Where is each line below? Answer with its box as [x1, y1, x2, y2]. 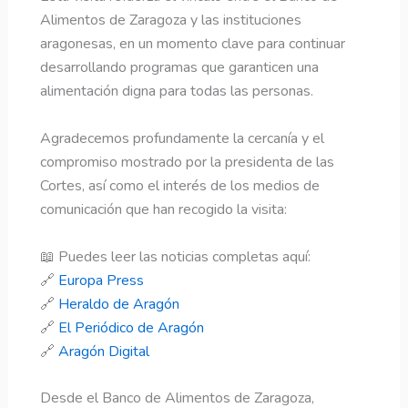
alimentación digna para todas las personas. [39, 81, 313, 102]
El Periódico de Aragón [57, 317, 204, 338]
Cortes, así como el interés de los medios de [39, 176, 320, 197]
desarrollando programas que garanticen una [39, 57, 319, 78]
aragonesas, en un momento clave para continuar [39, 34, 345, 55]
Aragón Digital [57, 341, 149, 362]
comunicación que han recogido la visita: [39, 199, 287, 220]
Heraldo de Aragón [57, 293, 179, 314]
